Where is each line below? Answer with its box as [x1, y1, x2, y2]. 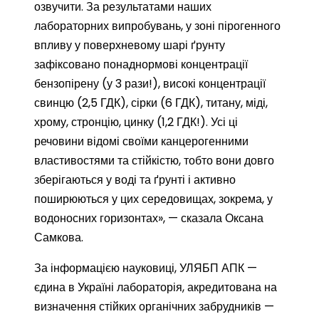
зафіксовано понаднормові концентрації [34, 56, 248, 73]
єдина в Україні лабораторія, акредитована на [34, 279, 277, 296]
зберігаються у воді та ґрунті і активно [34, 172, 236, 188]
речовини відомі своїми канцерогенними [34, 133, 249, 150]
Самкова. [34, 229, 83, 246]
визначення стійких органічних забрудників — [34, 298, 274, 315]
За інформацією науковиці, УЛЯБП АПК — [34, 260, 257, 276]
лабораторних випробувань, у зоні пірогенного [34, 18, 281, 34]
